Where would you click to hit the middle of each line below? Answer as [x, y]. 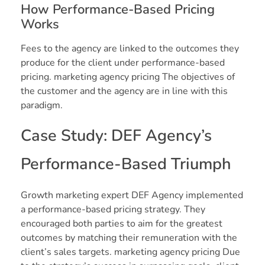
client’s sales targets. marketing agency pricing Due [130, 252]
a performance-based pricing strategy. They [113, 210]
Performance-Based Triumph [126, 164]
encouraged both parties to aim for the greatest [122, 224]
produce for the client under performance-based [123, 63]
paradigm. [42, 106]
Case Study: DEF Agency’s [116, 136]
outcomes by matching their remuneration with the [129, 238]
